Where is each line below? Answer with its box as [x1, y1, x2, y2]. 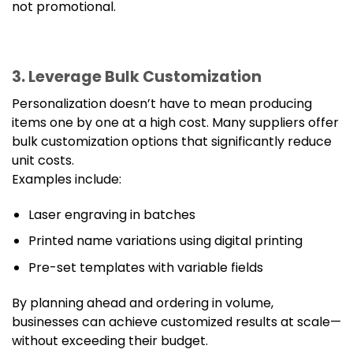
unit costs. [12, 150, 74, 169]
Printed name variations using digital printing [28, 232, 303, 251]
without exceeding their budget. [12, 331, 208, 350]
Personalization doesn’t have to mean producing [12, 94, 312, 113]
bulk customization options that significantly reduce [12, 132, 332, 150]
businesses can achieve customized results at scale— [12, 312, 341, 331]
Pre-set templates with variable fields [28, 258, 263, 277]
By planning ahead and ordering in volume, [12, 293, 273, 312]
